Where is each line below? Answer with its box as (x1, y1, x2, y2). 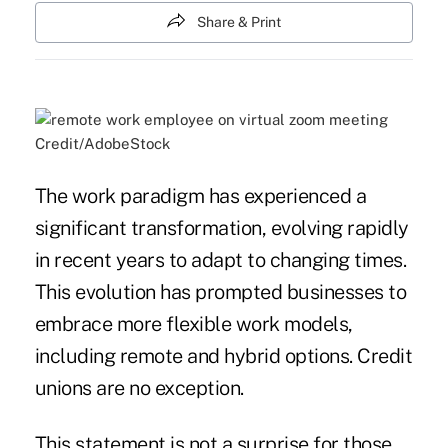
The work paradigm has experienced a (34, 184, 367, 209)
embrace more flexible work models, (34, 312, 353, 337)
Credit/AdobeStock (34, 135, 170, 153)
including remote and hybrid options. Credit (34, 344, 413, 369)
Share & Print (197, 14, 281, 30)
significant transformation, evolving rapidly (34, 216, 409, 241)
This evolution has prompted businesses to (34, 280, 407, 305)
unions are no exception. (34, 376, 244, 401)
